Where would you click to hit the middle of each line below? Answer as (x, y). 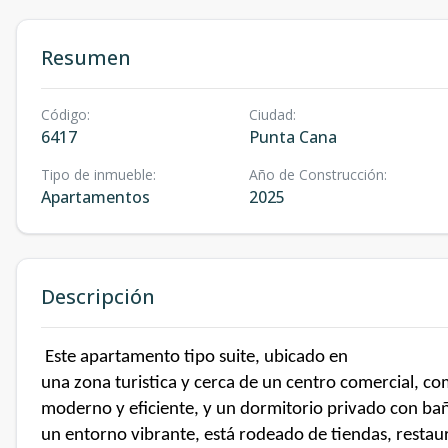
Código (64, 114)
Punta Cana (292, 137)
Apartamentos (95, 197)
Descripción (98, 296)
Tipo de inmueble (97, 174)
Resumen (86, 57)
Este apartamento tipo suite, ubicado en (196, 357)
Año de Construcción (316, 174)
